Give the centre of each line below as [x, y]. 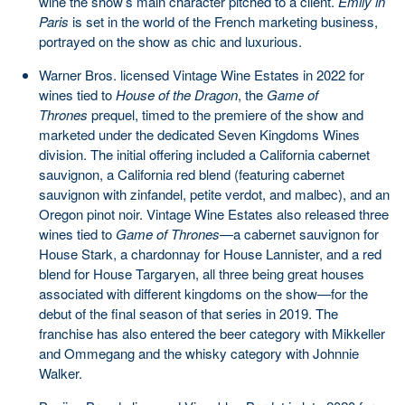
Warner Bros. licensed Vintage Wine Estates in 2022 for [202, 74]
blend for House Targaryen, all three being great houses [202, 273]
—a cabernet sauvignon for [299, 233]
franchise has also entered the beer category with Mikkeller [212, 333]
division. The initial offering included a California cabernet [204, 154]
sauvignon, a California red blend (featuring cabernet [192, 174]
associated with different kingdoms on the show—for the [203, 293]
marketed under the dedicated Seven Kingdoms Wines [199, 134]
